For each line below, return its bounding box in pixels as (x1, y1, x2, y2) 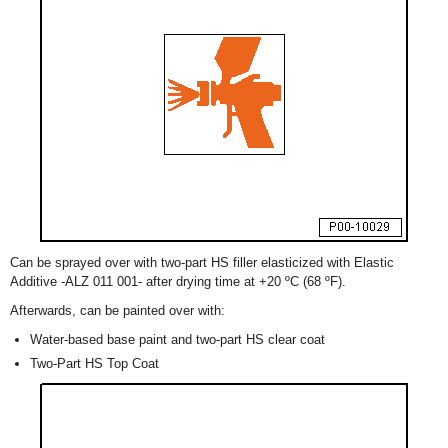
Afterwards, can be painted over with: (10, 303, 225, 318)
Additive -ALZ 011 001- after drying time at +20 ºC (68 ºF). (10, 274, 346, 289)
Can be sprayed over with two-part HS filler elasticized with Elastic (10, 255, 394, 270)
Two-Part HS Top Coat (30, 356, 159, 371)
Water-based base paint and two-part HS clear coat (30, 332, 325, 347)
